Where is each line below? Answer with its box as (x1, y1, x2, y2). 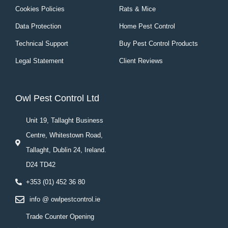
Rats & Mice (119, 5, 156, 13)
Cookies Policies (15, 5, 65, 13)
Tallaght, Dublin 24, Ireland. (26, 146, 107, 154)
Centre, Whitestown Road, (26, 131, 103, 139)
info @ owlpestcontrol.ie (29, 195, 100, 204)
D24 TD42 (26, 161, 56, 169)
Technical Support (15, 40, 68, 48)
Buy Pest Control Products (119, 40, 198, 48)
